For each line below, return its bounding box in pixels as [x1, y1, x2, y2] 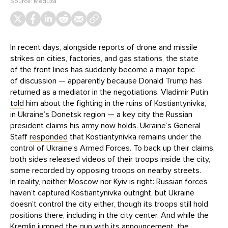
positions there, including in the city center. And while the [10, 210, 209, 220]
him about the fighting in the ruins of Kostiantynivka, [24, 98, 206, 108]
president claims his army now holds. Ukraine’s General [10, 120, 201, 131]
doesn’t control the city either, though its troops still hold [10, 198, 208, 209]
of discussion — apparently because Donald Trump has [10, 75, 202, 86]
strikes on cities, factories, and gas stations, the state [10, 53, 198, 64]
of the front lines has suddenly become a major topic [10, 64, 195, 75]
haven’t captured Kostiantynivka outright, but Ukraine [10, 187, 194, 198]
